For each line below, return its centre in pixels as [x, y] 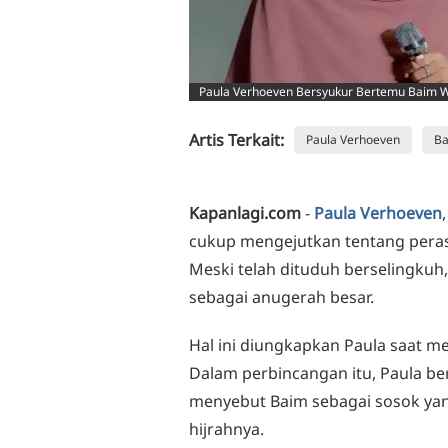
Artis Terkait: [236, 140]
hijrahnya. [226, 429]
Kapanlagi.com [245, 213]
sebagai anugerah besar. [281, 297]
